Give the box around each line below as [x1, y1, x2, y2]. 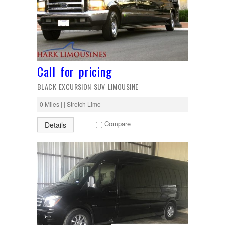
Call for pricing [37, 62, 112, 80]
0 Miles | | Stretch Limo [40, 100, 101, 108]
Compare [104, 119, 131, 129]
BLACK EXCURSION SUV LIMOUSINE [37, 81, 139, 92]
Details [45, 120, 66, 130]
